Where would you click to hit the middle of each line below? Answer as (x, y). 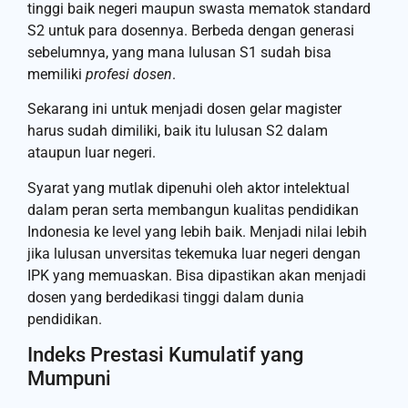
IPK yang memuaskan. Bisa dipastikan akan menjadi (197, 275)
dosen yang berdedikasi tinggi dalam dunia (166, 297)
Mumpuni (69, 378)
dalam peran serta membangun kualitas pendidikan (193, 209)
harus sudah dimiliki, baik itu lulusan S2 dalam (178, 131)
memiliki (56, 74)
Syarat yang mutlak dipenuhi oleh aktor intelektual (189, 188)
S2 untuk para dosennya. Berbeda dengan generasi (191, 30)
